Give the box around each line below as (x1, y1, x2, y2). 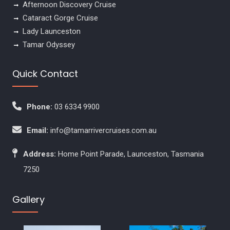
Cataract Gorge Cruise (22, 13, 98, 23)
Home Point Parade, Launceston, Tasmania (57, 149, 204, 159)
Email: (26, 125, 48, 135)
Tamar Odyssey (22, 40, 75, 49)
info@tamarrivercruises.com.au (50, 125, 157, 135)
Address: (23, 149, 56, 159)
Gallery (12, 193, 45, 206)
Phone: (26, 102, 52, 111)
